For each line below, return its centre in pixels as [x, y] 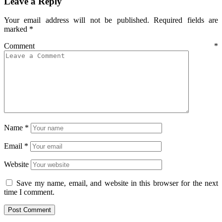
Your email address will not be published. [77, 20]
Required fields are [186, 20]
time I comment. [29, 192]
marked [17, 29]
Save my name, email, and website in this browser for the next [117, 183]
